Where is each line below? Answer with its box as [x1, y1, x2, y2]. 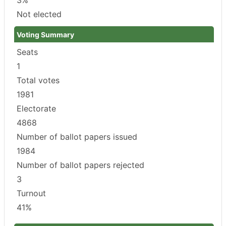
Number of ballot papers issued [17, 131, 137, 142]
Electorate [17, 103, 56, 114]
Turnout [17, 188, 46, 198]
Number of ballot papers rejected [17, 159, 144, 170]
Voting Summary [17, 30, 74, 39]
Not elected [17, 9, 62, 19]
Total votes [17, 75, 60, 85]
